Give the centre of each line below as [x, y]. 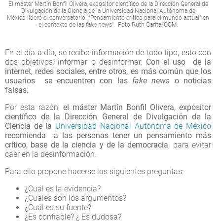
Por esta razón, [32, 107]
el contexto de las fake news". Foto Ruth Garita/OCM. [108, 24]
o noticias [191, 80]
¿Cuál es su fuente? [58, 207]
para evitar [192, 145]
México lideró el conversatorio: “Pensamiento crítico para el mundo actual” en [108, 18]
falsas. [17, 90]
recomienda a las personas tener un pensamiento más [108, 135]
